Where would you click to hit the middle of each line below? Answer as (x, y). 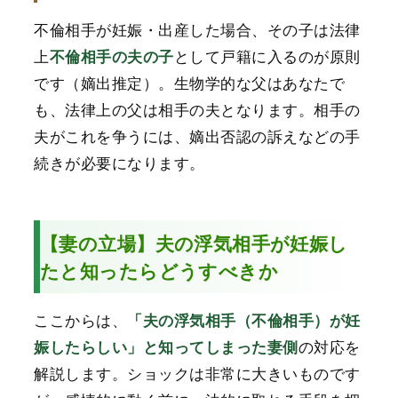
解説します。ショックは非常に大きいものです (197, 373)
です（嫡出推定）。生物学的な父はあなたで (190, 83)
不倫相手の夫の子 (111, 56)
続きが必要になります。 (119, 163)
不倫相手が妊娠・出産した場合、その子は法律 (197, 29)
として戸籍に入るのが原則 (267, 56)
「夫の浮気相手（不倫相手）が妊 (244, 320)
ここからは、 (81, 320)
